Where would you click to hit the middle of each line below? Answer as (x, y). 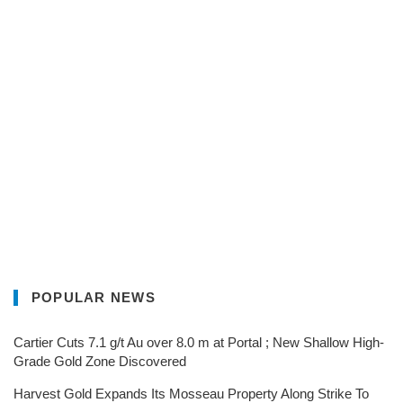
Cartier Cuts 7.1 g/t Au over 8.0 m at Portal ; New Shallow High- (199, 342)
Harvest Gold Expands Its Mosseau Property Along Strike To (191, 393)
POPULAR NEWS (94, 297)
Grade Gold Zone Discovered (100, 361)
